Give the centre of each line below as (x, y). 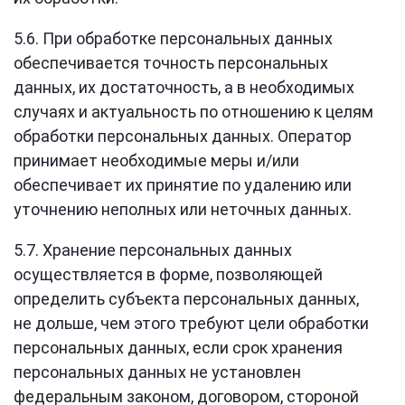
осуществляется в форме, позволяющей (168, 274)
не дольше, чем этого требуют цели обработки (191, 323)
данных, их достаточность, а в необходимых (184, 87)
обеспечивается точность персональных (171, 63)
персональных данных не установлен (157, 372)
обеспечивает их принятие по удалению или (183, 185)
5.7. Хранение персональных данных (153, 250)
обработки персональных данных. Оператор (183, 136)
